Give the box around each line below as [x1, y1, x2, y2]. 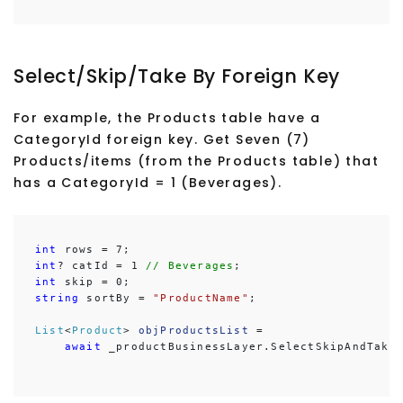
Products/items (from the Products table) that [13, 152, 379, 171]
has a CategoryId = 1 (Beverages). [13, 174, 282, 193]
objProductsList [138, 325, 249, 337]
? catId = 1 [57, 260, 139, 273]
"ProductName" [153, 292, 249, 305]
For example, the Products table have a [13, 109, 321, 128]
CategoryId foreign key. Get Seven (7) [13, 130, 310, 149]
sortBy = [79, 292, 154, 305]
